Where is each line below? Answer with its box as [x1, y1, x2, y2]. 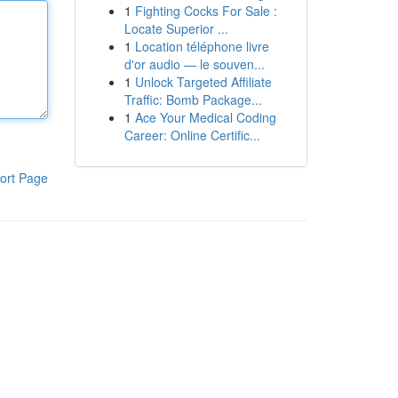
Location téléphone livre [134, 37, 269, 55]
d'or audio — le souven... [123, 55, 265, 73]
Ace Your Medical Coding [134, 108, 276, 126]
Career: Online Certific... [123, 126, 260, 144]
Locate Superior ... [123, 20, 228, 37]
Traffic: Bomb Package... [123, 91, 262, 108]
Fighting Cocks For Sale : [134, 2, 277, 20]
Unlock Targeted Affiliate [134, 73, 272, 91]
